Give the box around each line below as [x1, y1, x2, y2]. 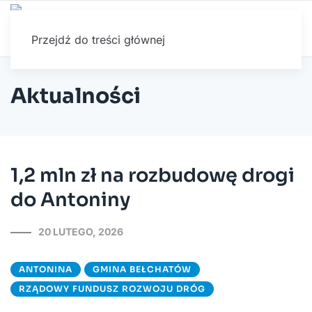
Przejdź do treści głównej [31, 33, 165, 47]
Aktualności [10, 83, 141, 109]
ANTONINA [19, 263, 72, 274]
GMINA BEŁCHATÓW [93, 263, 192, 274]
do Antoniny [10, 188, 130, 212]
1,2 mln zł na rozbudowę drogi [10, 164, 295, 187]
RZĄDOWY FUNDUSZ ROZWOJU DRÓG [19, 283, 205, 294]
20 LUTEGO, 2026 [38, 226, 123, 237]
